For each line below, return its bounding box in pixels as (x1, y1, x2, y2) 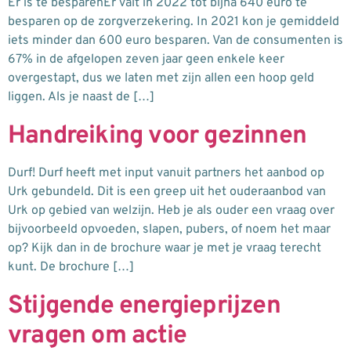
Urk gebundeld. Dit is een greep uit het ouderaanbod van (8, 183, 326, 200)
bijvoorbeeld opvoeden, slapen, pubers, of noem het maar (8, 221, 331, 237)
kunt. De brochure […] (8, 259, 134, 275)
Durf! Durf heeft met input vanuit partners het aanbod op (8, 165, 324, 181)
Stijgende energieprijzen (8, 290, 280, 322)
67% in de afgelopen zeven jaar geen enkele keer (8, 51, 284, 67)
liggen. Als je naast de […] (8, 89, 154, 105)
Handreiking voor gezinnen (8, 120, 306, 152)
